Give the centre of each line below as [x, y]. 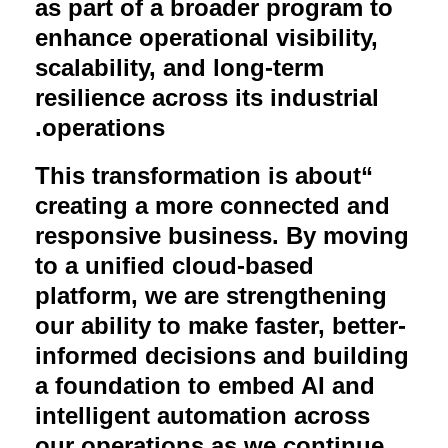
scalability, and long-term [179, 67]
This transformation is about [198, 175]
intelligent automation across [202, 415]
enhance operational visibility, [206, 37]
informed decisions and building [222, 355]
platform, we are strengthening [211, 295]
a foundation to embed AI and [205, 385]
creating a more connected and [212, 205]
